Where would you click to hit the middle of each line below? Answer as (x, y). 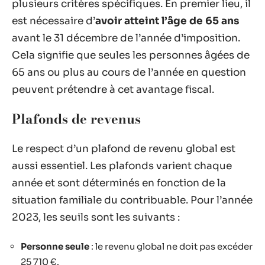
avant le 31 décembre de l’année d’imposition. (126, 38)
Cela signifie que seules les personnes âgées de (131, 55)
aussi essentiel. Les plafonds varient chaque (122, 166)
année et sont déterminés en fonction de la (119, 183)
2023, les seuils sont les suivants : (96, 217)
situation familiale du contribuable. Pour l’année (132, 200)
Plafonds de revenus (76, 119)
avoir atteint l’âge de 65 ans (167, 21)
